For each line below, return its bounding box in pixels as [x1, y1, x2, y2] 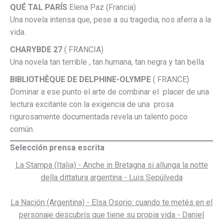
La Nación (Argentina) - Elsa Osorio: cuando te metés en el [10, 198, 213, 207]
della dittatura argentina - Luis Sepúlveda [40, 173, 183, 182]
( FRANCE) [151, 75, 189, 84]
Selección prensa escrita [10, 143, 105, 152]
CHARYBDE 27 [10, 45, 64, 54]
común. [10, 124, 34, 134]
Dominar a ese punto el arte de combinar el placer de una [10, 87, 209, 97]
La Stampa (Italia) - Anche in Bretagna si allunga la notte [15, 160, 208, 170]
